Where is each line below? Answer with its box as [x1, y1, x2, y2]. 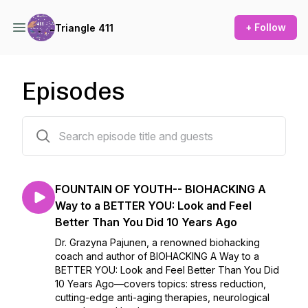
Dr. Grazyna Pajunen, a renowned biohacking [55, 236, 260, 248]
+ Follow [245, 21, 286, 33]
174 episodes [21, 119, 82, 131]
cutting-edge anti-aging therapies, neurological [55, 291, 269, 303]
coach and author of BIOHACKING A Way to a [55, 250, 259, 262]
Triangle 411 [55, 21, 113, 34]
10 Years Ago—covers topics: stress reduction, [55, 278, 266, 289]
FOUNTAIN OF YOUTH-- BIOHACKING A [55, 182, 266, 196]
